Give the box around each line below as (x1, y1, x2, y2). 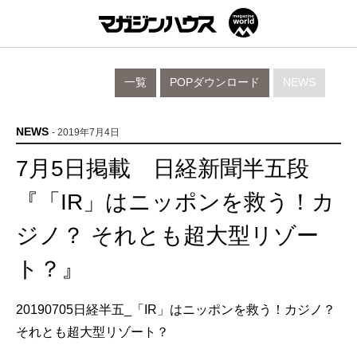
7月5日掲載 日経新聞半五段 (16, 156, 309, 181)
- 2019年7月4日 (52, 127, 120, 138)
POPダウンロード (170, 76, 260, 88)
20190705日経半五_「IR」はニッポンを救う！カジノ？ (16, 303, 335, 316)
